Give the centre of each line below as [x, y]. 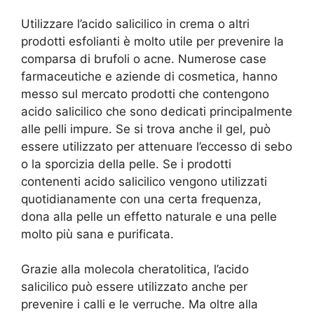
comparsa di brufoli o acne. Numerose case [144, 59]
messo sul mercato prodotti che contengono [145, 94]
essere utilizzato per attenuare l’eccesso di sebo [157, 146]
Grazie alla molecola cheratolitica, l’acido [135, 269]
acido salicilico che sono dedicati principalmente [157, 111]
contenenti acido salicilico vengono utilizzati [144, 181]
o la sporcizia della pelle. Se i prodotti [126, 164]
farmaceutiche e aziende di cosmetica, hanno [149, 76]
